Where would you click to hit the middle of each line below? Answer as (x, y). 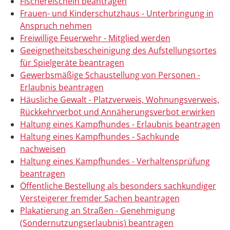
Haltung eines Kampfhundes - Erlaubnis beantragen (120, 124)
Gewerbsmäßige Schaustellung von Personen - (110, 75)
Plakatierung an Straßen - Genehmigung (97, 211)
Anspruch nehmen (56, 26)
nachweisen (43, 149)
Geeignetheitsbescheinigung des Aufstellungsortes (118, 51)
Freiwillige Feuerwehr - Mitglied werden (95, 38)
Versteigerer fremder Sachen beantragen (100, 198)
